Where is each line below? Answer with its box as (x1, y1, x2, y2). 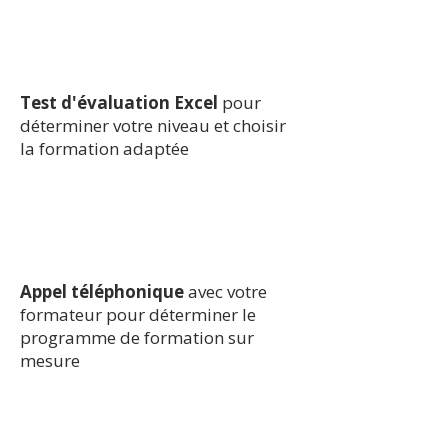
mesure (20, 349, 80, 372)
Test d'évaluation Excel (20, 91, 218, 114)
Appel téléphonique (20, 280, 188, 303)
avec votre (188, 280, 267, 303)
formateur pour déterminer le (20, 303, 256, 326)
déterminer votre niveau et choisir (20, 114, 286, 137)
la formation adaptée (20, 137, 189, 160)
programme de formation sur (20, 326, 254, 349)
